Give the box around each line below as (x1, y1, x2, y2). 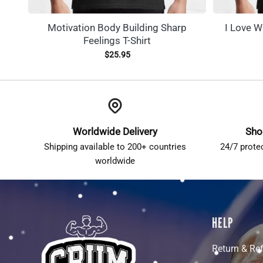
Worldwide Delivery (72, 126, 157, 138)
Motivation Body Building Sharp (48, 22, 187, 34)
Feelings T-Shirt (83, 35, 151, 47)
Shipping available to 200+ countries (43, 141, 186, 153)
